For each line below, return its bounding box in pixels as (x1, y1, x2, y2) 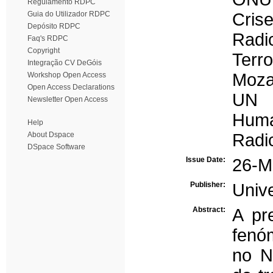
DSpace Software (27, 143, 85, 151)
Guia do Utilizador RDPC (27, 10, 110, 18)
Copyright (27, 46, 60, 55)
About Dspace (27, 130, 74, 139)
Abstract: (193, 205, 227, 214)
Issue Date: (186, 155, 227, 164)
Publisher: (190, 180, 227, 189)
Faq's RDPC (27, 34, 68, 43)
